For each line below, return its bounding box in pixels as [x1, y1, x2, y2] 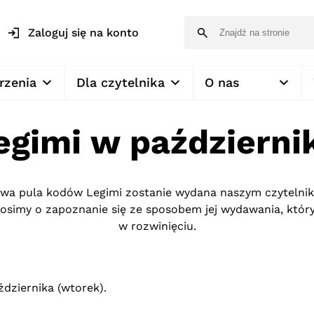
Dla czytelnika [76, 75, 165, 90]
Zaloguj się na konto [28, 25, 139, 39]
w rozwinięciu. [118, 219, 196, 233]
